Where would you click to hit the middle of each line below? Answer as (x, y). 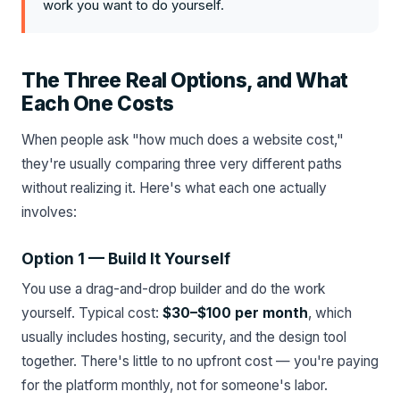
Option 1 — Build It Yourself (126, 258)
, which (330, 313)
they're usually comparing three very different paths (182, 164)
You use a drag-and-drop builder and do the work (173, 289)
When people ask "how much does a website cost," (183, 140)
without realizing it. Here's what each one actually (174, 188)
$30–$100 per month (235, 313)
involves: (49, 212)
